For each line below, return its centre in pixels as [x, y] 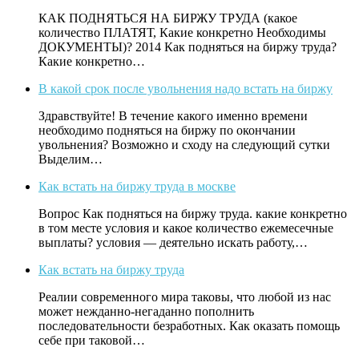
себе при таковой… [92, 341]
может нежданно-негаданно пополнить [146, 312]
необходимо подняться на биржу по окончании [167, 131]
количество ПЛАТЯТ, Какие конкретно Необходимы [182, 33]
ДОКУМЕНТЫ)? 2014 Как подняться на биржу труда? [188, 47]
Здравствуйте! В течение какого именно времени [173, 116]
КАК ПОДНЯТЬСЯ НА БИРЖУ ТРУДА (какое [168, 18]
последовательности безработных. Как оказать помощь [189, 326]
